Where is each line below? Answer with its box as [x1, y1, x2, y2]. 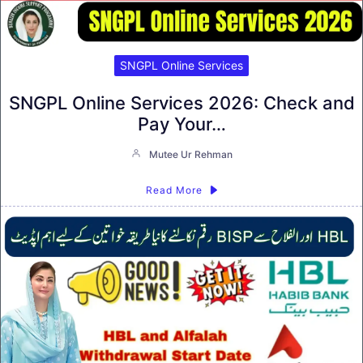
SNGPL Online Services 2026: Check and [8, 92, 355, 113]
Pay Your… [137, 113, 226, 135]
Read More [145, 183, 203, 196]
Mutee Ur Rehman [148, 147, 233, 160]
